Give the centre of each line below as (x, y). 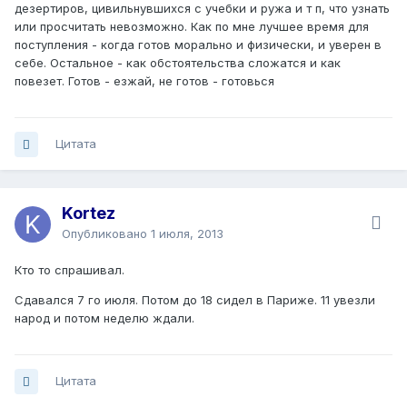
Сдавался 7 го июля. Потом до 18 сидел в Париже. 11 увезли (195, 300)
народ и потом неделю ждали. (104, 318)
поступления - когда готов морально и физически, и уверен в (198, 45)
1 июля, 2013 (187, 234)
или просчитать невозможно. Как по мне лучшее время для (192, 27)
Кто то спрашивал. (69, 270)
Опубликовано (106, 234)
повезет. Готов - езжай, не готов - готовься (144, 81)
